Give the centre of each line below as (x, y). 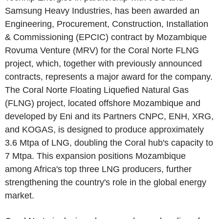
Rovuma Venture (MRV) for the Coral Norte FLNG (102, 50)
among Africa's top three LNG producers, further (98, 169)
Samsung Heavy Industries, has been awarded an (102, 11)
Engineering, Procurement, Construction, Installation (107, 24)
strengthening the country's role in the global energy (106, 182)
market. (20, 196)
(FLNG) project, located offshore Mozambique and (103, 103)
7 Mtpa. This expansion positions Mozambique (95, 156)
